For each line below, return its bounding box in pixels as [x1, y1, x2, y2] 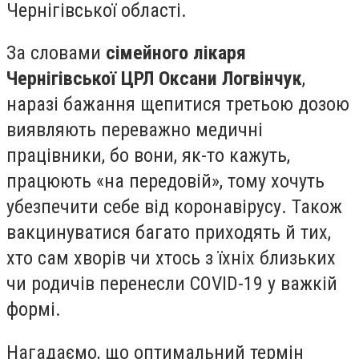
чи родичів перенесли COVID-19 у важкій [6, 272, 337, 296]
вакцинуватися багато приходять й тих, [6, 221, 331, 244]
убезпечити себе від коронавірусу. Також [6, 196, 342, 219]
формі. [6, 298, 61, 321]
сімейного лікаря [106, 42, 246, 65]
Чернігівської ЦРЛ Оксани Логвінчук [6, 67, 302, 91]
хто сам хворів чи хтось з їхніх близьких [6, 247, 336, 270]
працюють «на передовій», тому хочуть [6, 170, 325, 193]
